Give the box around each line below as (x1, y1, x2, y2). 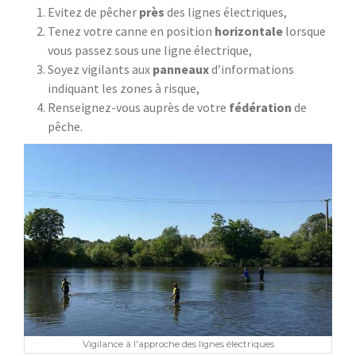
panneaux (153, 60, 211, 77)
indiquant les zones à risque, (48, 79, 199, 96)
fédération (229, 99, 294, 115)
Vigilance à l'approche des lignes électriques (82, 339, 274, 350)
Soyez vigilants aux (48, 60, 153, 77)
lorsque (285, 22, 326, 39)
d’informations (211, 60, 294, 77)
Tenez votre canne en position (48, 22, 215, 39)
